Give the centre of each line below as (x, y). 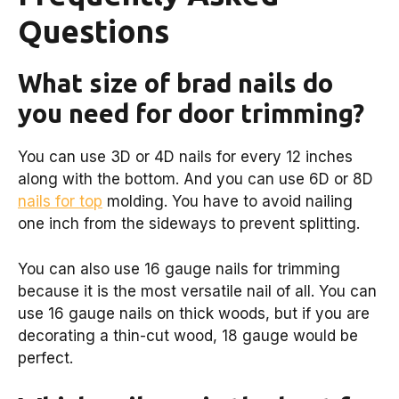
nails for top (60, 201)
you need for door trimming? (191, 113)
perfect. (45, 358)
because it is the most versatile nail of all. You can (197, 291)
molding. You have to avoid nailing (228, 201)
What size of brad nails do (175, 83)
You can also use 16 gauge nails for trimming (179, 269)
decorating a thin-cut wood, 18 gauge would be (188, 335)
